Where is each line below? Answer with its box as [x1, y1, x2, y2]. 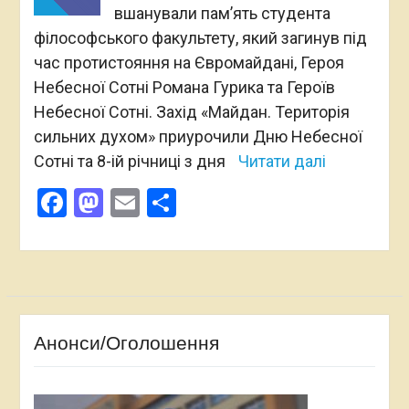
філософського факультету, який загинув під [33, 27, 367, 47]
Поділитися [175, 184, 330, 220]
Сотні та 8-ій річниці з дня [33, 151, 229, 171]
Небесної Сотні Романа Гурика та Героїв [33, 77, 335, 97]
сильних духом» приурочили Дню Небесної [33, 126, 362, 146]
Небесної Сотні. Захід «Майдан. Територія [33, 101, 350, 121]
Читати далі [237, 151, 326, 171]
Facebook [66, 184, 188, 220]
